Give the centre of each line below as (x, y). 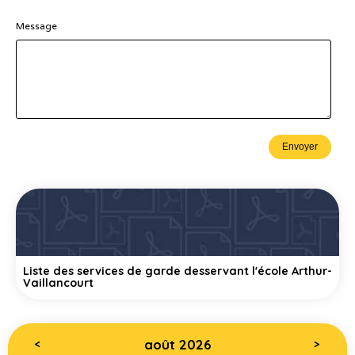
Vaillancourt (58, 283)
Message (36, 27)
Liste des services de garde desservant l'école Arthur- (177, 271)
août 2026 (177, 345)
